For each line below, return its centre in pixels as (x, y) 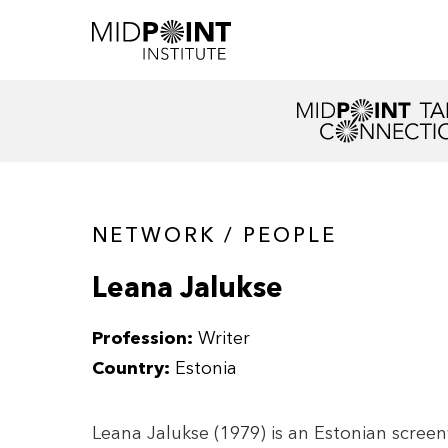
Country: (131, 368)
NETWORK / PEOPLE (214, 235)
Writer (224, 338)
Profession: (145, 338)
